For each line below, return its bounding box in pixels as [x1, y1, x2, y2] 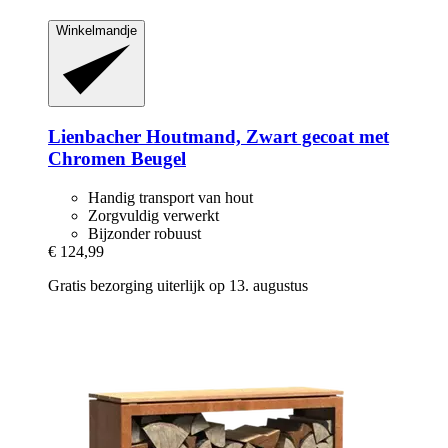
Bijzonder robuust [88, 224, 201, 242]
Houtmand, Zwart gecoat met [141, 125, 389, 147]
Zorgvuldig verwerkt [88, 206, 219, 224]
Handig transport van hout [88, 188, 253, 206]
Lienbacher [48, 125, 141, 147]
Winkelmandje [56, 22, 137, 38]
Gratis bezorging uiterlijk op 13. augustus [48, 276, 308, 294]
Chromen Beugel [48, 147, 186, 169]
